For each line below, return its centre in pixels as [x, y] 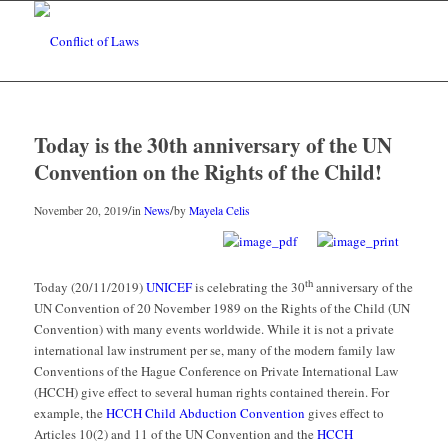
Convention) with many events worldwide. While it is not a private [213, 329]
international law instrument [111, 350]
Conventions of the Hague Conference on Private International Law [215, 371]
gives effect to [344, 413]
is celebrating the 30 [248, 287]
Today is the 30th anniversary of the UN [212, 145]
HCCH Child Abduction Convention [205, 413]
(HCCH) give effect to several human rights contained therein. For [211, 392]
